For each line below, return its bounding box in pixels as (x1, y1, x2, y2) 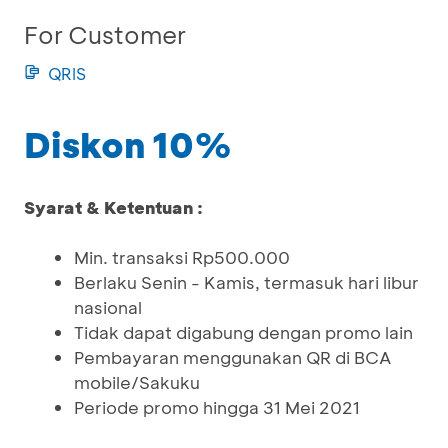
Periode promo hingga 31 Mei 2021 (74, 396, 360, 418)
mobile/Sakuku (74, 371, 200, 393)
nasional (74, 296, 142, 318)
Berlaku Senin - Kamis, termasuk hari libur (74, 271, 419, 293)
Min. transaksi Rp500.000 (74, 246, 290, 268)
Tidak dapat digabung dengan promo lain (74, 321, 413, 343)
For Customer (24, 19, 186, 50)
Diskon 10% (24, 121, 232, 167)
